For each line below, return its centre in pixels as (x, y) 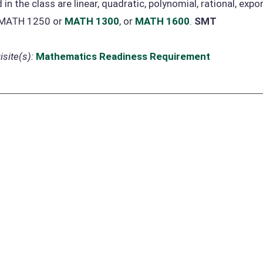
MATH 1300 (92, 21)
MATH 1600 (162, 21)
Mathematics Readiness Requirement (123, 56)
